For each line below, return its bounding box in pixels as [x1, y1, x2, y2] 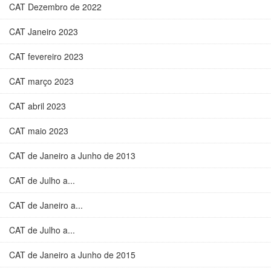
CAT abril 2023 [9, 100, 66, 112]
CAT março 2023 [9, 75, 74, 87]
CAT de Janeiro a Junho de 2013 [9, 149, 135, 162]
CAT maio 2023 [9, 125, 68, 137]
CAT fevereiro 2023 [9, 50, 83, 62]
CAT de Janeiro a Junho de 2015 [9, 249, 135, 261]
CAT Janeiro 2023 [9, 25, 78, 38]
